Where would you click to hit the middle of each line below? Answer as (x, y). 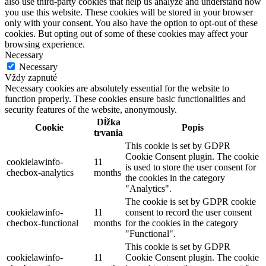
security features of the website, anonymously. (91, 109)
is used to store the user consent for (191, 167)
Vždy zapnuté (31, 77)
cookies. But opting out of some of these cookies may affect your (126, 33)
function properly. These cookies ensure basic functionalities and (125, 99)
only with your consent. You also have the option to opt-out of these (131, 23)
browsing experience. (45, 44)
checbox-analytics (40, 172)
